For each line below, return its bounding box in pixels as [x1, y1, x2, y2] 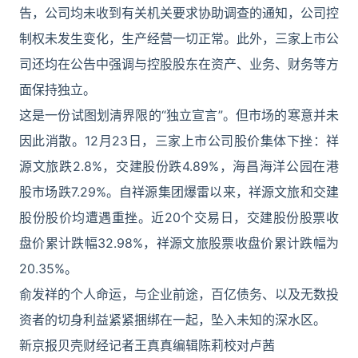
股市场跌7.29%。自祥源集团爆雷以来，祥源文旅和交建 [19, 184, 339, 200]
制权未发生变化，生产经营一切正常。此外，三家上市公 [19, 30, 339, 46]
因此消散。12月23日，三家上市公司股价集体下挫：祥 [19, 133, 339, 149]
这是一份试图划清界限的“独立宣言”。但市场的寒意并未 [19, 107, 339, 123]
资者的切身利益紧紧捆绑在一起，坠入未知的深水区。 [19, 312, 326, 328]
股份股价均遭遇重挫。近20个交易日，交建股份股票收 [19, 209, 339, 225]
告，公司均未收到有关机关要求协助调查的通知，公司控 [19, 5, 339, 21]
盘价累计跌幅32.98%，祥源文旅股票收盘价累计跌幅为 [19, 235, 339, 251]
